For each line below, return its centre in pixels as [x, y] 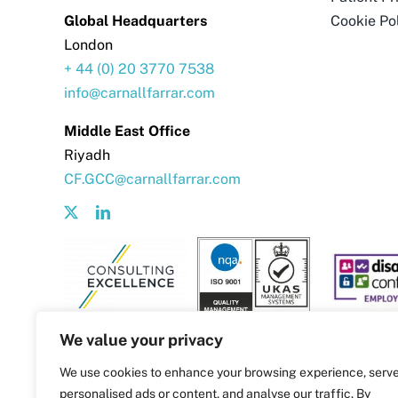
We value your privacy [141, 340]
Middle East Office [127, 131]
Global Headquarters [135, 20]
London [88, 44]
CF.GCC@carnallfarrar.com [152, 179]
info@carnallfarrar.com [139, 92]
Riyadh [87, 155]
